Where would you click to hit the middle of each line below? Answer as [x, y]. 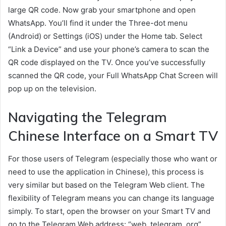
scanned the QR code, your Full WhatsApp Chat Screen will [113, 76]
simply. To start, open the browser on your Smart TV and [109, 211]
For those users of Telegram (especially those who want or [113, 158]
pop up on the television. [52, 89]
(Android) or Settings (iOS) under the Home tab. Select [105, 36]
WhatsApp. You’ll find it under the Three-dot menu [98, 23]
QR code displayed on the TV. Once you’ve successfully [107, 63]
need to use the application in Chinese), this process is [106, 172]
